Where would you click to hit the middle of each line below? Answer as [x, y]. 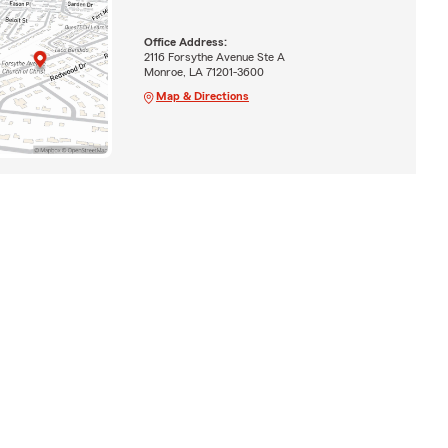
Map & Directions [202, 95]
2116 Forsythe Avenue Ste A [214, 56]
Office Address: [185, 41]
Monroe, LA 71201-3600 [203, 71]
